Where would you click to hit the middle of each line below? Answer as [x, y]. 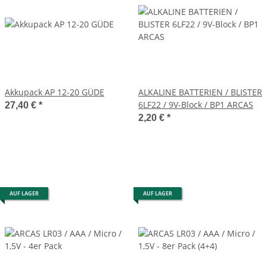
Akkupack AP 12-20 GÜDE [55, 92]
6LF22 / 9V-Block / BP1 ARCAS [196, 104]
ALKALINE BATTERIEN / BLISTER [200, 92]
